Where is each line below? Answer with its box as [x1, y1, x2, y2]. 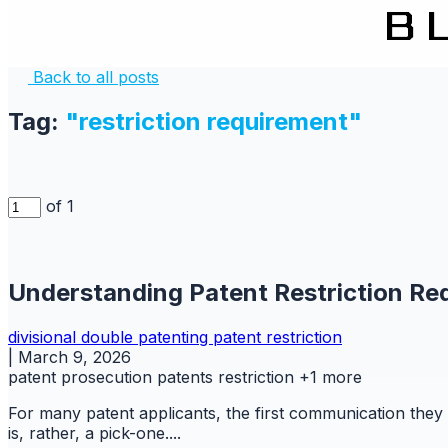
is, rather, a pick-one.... [8, 422, 181, 443]
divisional [8, 326, 81, 347]
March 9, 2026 [18, 346, 131, 367]
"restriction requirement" [65, 106, 362, 136]
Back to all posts [28, 67, 159, 87]
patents [157, 366, 218, 387]
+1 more [299, 366, 362, 387]
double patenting [81, 326, 213, 347]
